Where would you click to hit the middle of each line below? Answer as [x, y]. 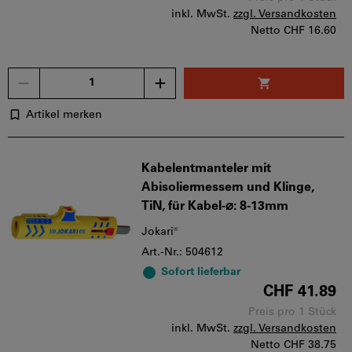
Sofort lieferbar [201, 272]
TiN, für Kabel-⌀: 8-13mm [215, 206]
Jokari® [160, 232]
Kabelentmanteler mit [206, 169]
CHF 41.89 [300, 292]
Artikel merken [64, 115]
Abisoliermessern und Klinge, [228, 187]
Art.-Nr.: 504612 [182, 252]
